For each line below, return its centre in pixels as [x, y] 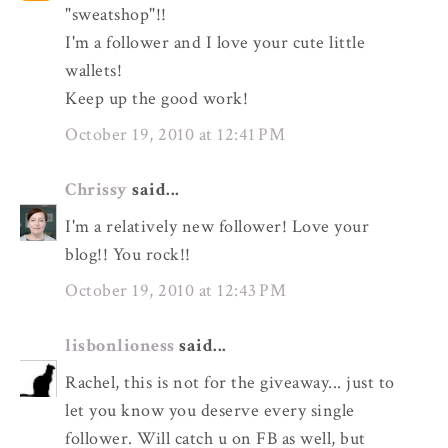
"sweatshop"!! [116, 14]
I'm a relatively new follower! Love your [217, 226]
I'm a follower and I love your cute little [215, 42]
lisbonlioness [120, 345]
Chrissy [96, 189]
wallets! [93, 70]
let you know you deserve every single [210, 410]
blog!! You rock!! [128, 254]
